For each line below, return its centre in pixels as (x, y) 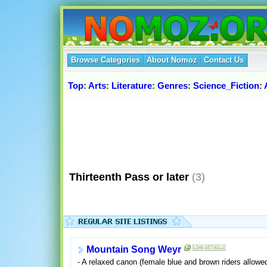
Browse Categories (105, 60)
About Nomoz (172, 60)
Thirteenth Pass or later (126, 177)
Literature (132, 86)
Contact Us (224, 60)
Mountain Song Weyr (133, 250)
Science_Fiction (226, 86)
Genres (173, 86)
